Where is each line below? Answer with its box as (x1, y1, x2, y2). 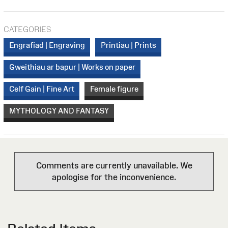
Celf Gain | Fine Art (9, 84, 74, 93)
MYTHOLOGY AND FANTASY (9, 106, 109, 115)
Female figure (90, 84, 138, 93)
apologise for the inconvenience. (52, 173, 176, 182)
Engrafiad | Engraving (9, 41, 85, 49)
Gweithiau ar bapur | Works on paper (9, 63, 135, 71)
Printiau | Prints (100, 41, 156, 49)
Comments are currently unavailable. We (36, 161, 192, 170)
